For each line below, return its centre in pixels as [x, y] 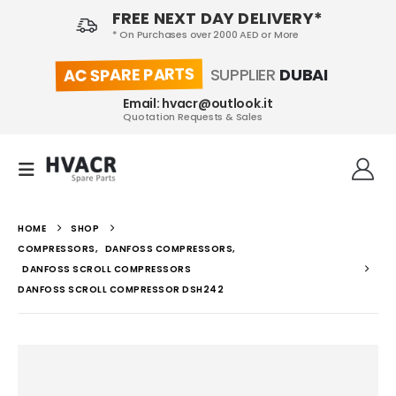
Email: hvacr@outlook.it [198, 103]
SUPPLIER [243, 75]
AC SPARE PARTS [129, 75]
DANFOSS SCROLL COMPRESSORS [107, 270]
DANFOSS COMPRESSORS [168, 249]
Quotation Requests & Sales [193, 116]
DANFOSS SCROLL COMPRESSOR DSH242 [123, 290]
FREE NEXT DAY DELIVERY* [217, 18]
